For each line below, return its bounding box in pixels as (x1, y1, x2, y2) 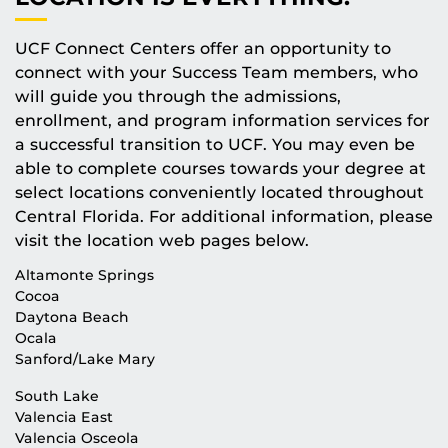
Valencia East (15, 407, 113, 426)
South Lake (15, 386, 99, 405)
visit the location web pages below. (15, 230, 309, 250)
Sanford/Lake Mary (15, 349, 155, 368)
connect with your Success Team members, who (15, 62, 418, 82)
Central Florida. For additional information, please (15, 206, 433, 226)
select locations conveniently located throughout (15, 182, 424, 202)
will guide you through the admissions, (15, 86, 341, 106)
